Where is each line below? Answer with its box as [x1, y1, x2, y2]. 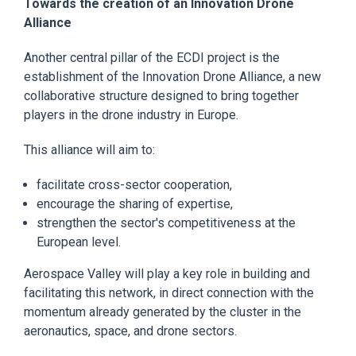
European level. [37, 234, 121, 250]
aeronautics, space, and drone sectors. [24, 323, 237, 339]
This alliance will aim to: [24, 141, 155, 157]
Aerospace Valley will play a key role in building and [24, 265, 310, 281]
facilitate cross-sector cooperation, [37, 176, 232, 192]
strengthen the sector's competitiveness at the [37, 215, 296, 230]
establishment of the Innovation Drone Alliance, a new [24, 68, 321, 84]
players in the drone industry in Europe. [24, 106, 238, 122]
